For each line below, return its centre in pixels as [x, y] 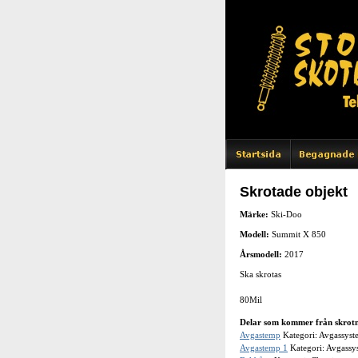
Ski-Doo [286, 214]
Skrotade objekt [294, 192]
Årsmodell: [262, 254]
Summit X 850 [299, 234]
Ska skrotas [261, 274]
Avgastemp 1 [264, 348]
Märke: [255, 214]
